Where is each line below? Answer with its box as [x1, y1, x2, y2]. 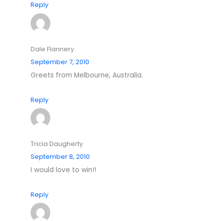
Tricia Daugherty [31, 139, 83, 149]
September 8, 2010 [31, 152, 90, 162]
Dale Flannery [31, 44, 74, 54]
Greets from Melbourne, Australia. [31, 70, 144, 80]
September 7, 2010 [31, 57, 90, 67]
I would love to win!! [31, 165, 97, 175]
